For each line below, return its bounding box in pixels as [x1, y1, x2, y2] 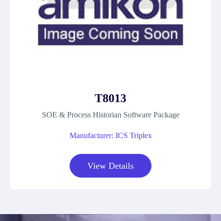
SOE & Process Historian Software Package [41, 110, 180, 119]
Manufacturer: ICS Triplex [69, 131, 152, 140]
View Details [87, 161, 134, 171]
